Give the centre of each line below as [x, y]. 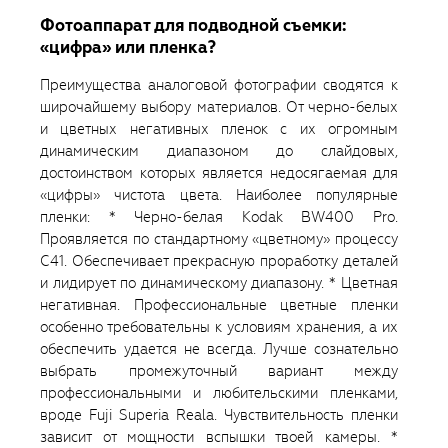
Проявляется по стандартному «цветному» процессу [219, 239]
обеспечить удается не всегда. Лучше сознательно [219, 349]
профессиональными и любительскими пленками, [219, 393]
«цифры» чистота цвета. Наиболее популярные [219, 195]
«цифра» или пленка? [128, 48]
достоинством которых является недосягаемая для [219, 173]
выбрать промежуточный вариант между [219, 371]
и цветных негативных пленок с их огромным [219, 129]
